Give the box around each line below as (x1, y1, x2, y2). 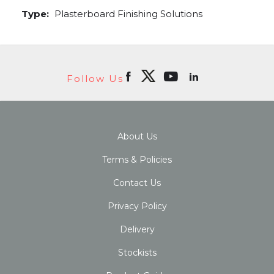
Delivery (119, 224, 155, 235)
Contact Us (113, 177, 161, 188)
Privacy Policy (107, 201, 167, 212)
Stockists (117, 247, 157, 258)
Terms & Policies (102, 154, 172, 165)
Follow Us (67, 73, 124, 84)
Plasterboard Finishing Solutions (52, 7, 202, 20)
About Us (117, 131, 157, 142)
